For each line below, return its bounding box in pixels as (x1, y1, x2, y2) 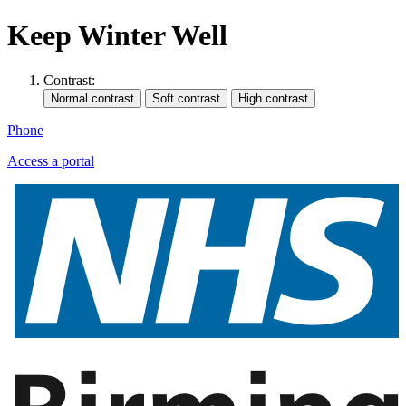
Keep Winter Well (7, 19, 227, 53)
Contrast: (43, 72, 95, 88)
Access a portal (7, 152, 94, 169)
